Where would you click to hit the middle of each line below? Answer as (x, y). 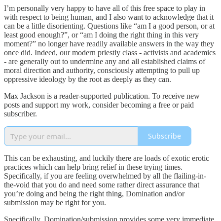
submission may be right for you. (56, 202)
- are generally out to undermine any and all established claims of (105, 61)
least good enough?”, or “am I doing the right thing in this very (101, 35)
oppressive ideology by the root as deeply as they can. (89, 79)
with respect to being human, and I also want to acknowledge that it (109, 17)
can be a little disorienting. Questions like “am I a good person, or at (109, 26)
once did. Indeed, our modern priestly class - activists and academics (110, 52)
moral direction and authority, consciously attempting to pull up (102, 70)
